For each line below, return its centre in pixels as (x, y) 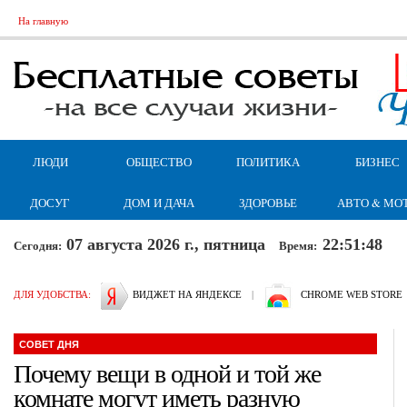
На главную (43, 21)
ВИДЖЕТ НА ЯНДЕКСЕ (187, 294)
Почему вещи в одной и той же (167, 374)
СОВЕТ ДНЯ (49, 344)
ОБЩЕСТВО (159, 162)
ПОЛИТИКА (268, 162)
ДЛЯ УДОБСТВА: (52, 294)
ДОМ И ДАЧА (159, 203)
